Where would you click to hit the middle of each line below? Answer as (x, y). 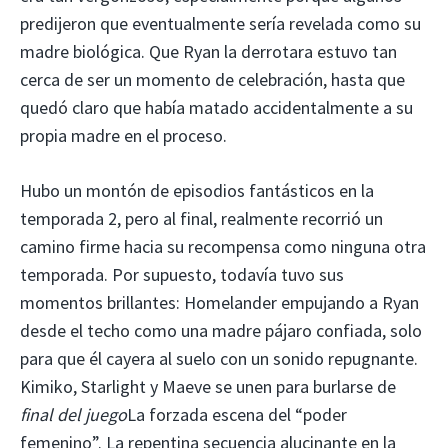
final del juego (73, 414)
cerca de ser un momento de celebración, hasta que (212, 79)
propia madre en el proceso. (123, 135)
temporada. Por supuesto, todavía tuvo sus (182, 274)
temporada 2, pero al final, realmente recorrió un (201, 218)
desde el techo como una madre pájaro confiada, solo (221, 330)
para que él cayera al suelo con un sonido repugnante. (219, 358)
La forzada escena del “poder (237, 414)
